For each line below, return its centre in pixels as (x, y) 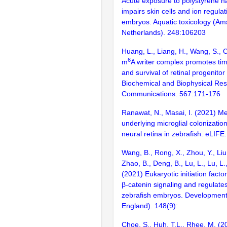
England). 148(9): (150, 205)
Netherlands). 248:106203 (164, 32)
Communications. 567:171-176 (171, 93)
